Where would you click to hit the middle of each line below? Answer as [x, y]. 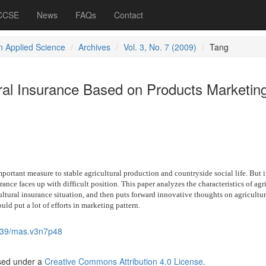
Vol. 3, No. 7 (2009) [160, 47]
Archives [94, 47]
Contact [129, 15]
